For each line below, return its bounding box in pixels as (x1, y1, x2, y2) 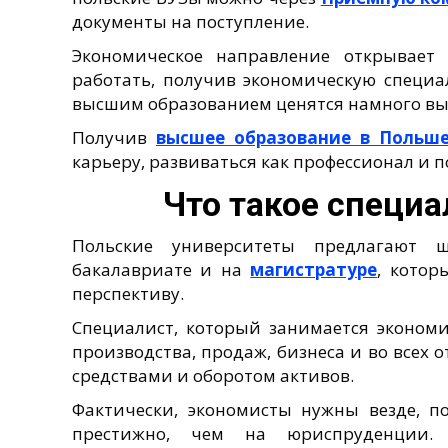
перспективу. (72, 281, 184, 305)
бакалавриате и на (72, 257, 251, 281)
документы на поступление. (72, 9, 309, 33)
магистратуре (250, 257, 378, 281)
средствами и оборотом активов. (72, 363, 354, 387)
